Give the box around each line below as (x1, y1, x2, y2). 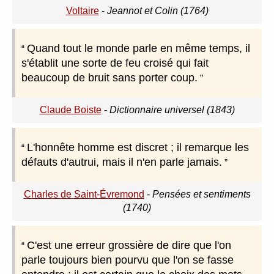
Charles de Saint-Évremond (23, 189, 144, 200)
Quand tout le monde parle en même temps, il (27, 42, 250, 55)
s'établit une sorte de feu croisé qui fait (21, 57, 209, 70)
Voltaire (65, 6, 99, 17)
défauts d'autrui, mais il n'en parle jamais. (21, 156, 222, 169)
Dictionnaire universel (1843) (109, 105, 235, 116)
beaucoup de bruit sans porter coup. (21, 72, 198, 84)
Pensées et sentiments (152, 189, 251, 200)
